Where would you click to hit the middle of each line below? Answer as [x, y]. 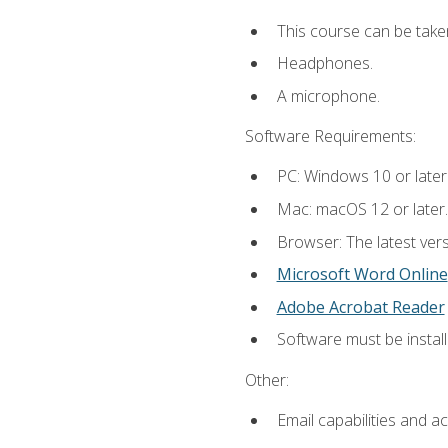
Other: [266, 379]
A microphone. [328, 95]
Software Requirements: [330, 136]
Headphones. [324, 63]
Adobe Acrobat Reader [360, 306]
